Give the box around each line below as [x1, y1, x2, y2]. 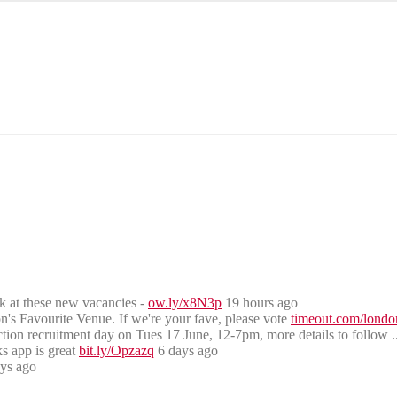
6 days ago [154, 343, 218, 358]
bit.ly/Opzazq [79, 343, 154, 358]
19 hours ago [222, 295, 298, 310]
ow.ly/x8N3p [148, 295, 222, 310]
